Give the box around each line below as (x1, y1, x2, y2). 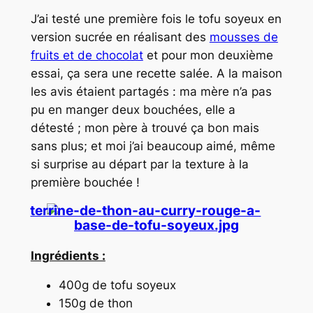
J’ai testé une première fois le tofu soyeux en (30, 11, 282, 26)
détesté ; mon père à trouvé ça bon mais (30, 120, 259, 135)
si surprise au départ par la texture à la (30, 156, 249, 171)
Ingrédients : (30, 248, 105, 263)
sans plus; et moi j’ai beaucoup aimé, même (30, 138, 275, 153)
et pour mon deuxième (143, 48, 273, 62)
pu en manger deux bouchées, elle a (30, 102, 235, 117)
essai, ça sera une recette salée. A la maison (30, 66, 282, 80)
